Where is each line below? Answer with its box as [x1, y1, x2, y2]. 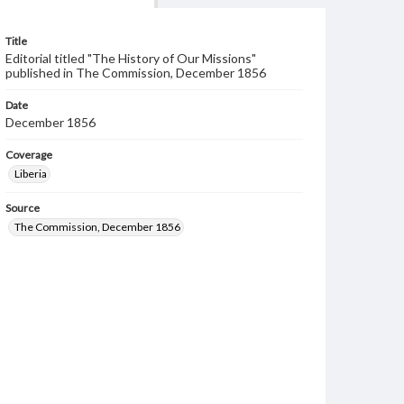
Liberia [14, 167, 47, 180]
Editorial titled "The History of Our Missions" [5, 50, 256, 66]
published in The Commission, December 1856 [5, 65, 266, 80]
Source [5, 201, 40, 215]
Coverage [5, 148, 52, 161]
